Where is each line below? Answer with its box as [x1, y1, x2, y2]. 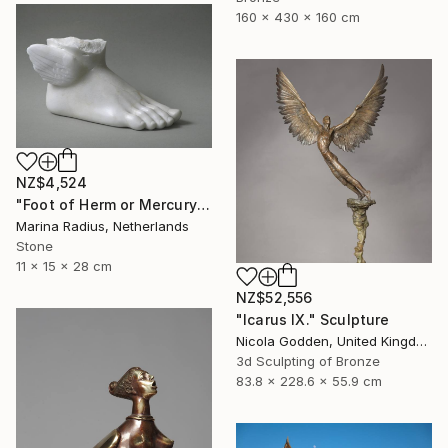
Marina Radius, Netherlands [16, 217, 189, 234]
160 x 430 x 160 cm [236, 9, 360, 26]
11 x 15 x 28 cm [16, 257, 112, 274]
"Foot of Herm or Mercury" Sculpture [196, 195, 210, 213]
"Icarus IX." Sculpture [236, 311, 390, 329]
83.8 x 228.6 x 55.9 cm [236, 373, 382, 390]
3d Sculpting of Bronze [236, 353, 380, 370]
